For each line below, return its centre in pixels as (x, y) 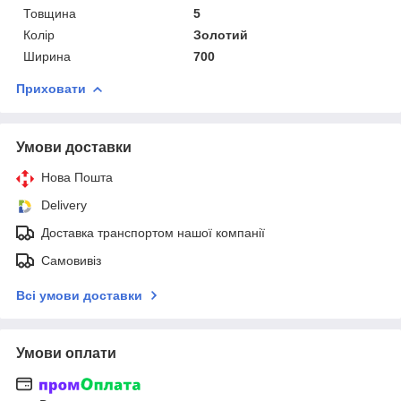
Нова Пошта (77, 177)
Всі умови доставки (79, 295)
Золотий (221, 34)
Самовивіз (71, 260)
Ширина (47, 56)
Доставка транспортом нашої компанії (153, 232)
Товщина (50, 13)
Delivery (64, 205)
